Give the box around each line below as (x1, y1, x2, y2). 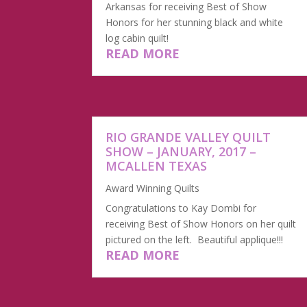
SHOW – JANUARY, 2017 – (106, 143, 257, 160)
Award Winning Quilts (106, 182, 200, 195)
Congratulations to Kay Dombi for (106, 201, 257, 215)
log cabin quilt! (106, 32, 169, 45)
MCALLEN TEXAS (106, 158, 208, 175)
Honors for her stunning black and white (106, 16, 284, 29)
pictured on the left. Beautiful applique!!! (106, 233, 284, 247)
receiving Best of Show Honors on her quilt (106, 217, 297, 231)
